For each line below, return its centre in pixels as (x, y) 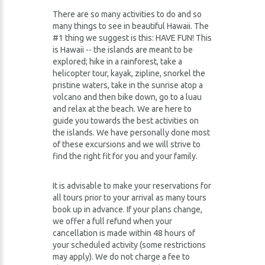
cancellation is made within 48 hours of (124, 233)
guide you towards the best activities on (126, 121)
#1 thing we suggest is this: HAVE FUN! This (132, 38)
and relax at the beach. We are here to (122, 109)
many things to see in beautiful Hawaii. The (131, 26)
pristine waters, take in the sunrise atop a (128, 85)
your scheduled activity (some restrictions (129, 245)
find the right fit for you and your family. (125, 156)
